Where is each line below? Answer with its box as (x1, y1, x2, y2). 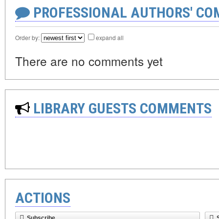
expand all (96, 33, 124, 42)
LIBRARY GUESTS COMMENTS (30, 100, 212, 117)
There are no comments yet (15, 52, 163, 69)
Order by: (15, 33, 41, 42)
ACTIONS (15, 189, 70, 206)
